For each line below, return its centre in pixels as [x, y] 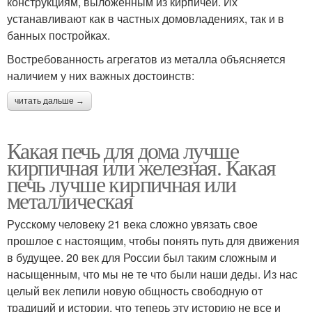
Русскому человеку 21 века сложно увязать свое [132, 224]
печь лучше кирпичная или [122, 183]
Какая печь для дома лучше [123, 150]
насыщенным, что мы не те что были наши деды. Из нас [152, 274]
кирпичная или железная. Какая [141, 166]
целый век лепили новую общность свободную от [135, 290]
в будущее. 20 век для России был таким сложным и [142, 257]
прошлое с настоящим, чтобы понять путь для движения [153, 240]
